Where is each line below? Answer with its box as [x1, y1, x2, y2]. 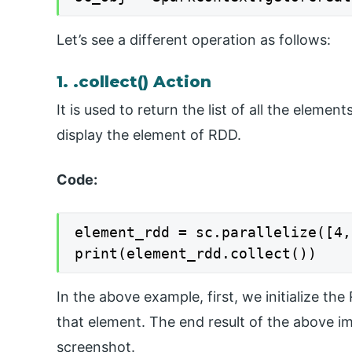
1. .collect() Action [57, 72, 211, 92]
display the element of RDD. [57, 126, 241, 143]
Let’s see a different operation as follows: [57, 31, 331, 49]
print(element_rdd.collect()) [75, 244, 317, 262]
